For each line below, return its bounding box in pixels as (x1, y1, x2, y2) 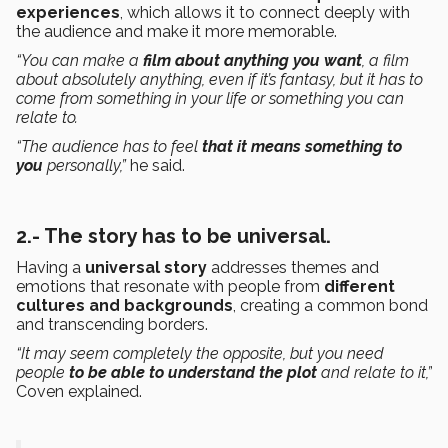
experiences (16, 3, 120, 23)
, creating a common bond (233, 296, 428, 316)
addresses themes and (207, 258, 379, 278)
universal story (85, 258, 207, 278)
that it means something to (198, 137, 402, 157)
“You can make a (16, 51, 143, 71)
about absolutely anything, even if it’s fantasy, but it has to (16, 70, 423, 90)
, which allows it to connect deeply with (120, 3, 410, 23)
